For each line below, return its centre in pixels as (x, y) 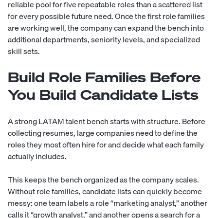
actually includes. (37, 156)
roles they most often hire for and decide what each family (106, 145)
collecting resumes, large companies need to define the (103, 133)
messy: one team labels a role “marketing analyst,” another (108, 203)
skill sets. (24, 51)
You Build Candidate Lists (103, 95)
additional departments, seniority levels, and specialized (104, 40)
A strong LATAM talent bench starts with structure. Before (107, 121)
